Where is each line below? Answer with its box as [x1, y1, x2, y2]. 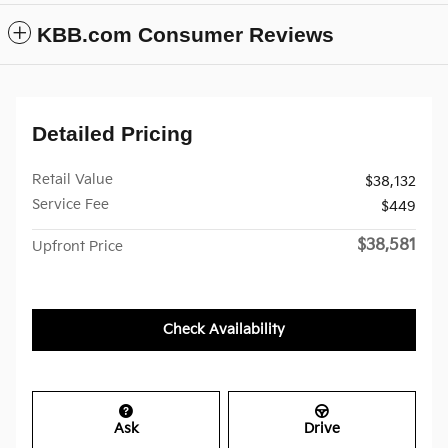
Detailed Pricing [32, 122, 193, 146]
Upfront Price [32, 238, 123, 256]
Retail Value [32, 171, 113, 189]
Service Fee [32, 196, 109, 214]
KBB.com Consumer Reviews [37, 23, 334, 47]
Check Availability [163, 321, 285, 339]
